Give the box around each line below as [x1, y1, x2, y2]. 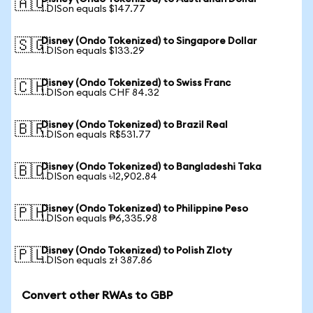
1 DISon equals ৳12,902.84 [41, 172, 157, 182]
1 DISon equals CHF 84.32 [41, 88, 159, 98]
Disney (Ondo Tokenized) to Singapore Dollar [41, 36, 257, 46]
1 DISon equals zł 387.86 [41, 256, 152, 265]
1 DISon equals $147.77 [41, 4, 145, 14]
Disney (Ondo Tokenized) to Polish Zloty [41, 246, 232, 256]
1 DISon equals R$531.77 [41, 130, 151, 140]
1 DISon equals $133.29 [41, 46, 145, 56]
